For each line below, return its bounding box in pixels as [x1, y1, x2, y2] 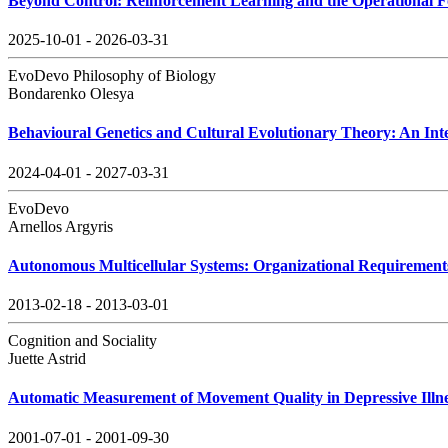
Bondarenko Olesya [8, 85, 134, 103]
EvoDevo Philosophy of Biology [8, 67, 216, 85]
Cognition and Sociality [8, 332, 157, 350]
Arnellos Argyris [8, 217, 113, 235]
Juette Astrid [8, 350, 86, 368]
